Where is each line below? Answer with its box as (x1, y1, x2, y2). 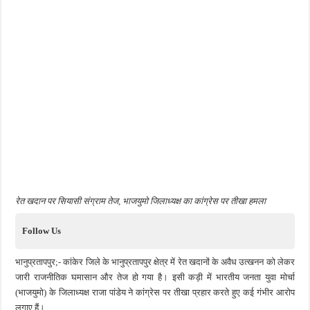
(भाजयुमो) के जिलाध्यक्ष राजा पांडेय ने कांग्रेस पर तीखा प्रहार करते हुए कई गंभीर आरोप (15, 286, 295, 298)
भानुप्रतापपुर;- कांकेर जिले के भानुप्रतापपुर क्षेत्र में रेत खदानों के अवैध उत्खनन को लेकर (15, 256, 295, 267)
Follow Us (22, 225, 62, 236)
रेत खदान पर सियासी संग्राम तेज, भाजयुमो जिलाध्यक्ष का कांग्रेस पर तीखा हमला (15, 195, 266, 206)
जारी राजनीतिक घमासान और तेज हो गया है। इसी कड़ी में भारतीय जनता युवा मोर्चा (15, 271, 295, 282)
